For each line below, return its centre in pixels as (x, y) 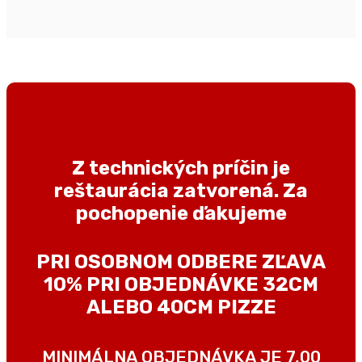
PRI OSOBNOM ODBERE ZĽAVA (181, 261)
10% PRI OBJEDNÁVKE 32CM (181, 284)
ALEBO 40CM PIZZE (181, 307)
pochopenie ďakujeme (181, 214)
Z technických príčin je (181, 168)
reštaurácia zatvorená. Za (181, 191)
